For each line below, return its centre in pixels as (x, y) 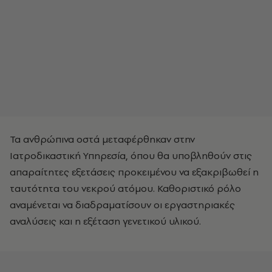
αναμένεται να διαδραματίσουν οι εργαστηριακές (122, 205)
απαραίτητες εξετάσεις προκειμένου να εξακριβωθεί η (134, 172)
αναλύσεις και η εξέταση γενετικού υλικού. (105, 221)
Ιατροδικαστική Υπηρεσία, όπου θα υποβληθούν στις (131, 155)
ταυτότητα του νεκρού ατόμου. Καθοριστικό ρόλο (125, 188)
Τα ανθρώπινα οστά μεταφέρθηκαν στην (102, 139)
